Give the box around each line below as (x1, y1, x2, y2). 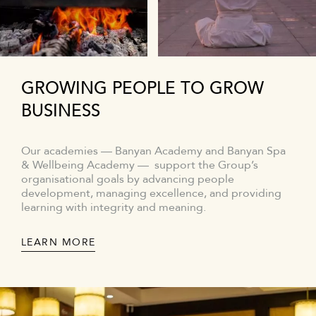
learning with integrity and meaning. (21, 200, 206, 216)
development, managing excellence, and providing (21, 186, 281, 202)
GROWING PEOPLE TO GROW (21, 77, 264, 101)
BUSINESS (21, 99, 100, 123)
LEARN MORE (21, 236, 96, 250)
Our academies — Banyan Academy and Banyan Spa (21, 143, 286, 159)
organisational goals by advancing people (21, 171, 234, 188)
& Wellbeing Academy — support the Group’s (21, 157, 258, 174)
